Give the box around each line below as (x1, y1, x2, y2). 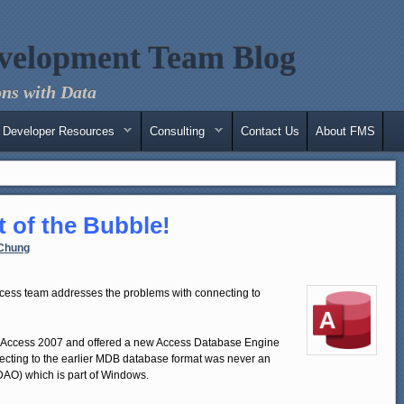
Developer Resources (3, 124, 115, 138)
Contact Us (240, 124, 299, 138)
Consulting (150, 124, 206, 138)
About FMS (315, 124, 375, 138)
